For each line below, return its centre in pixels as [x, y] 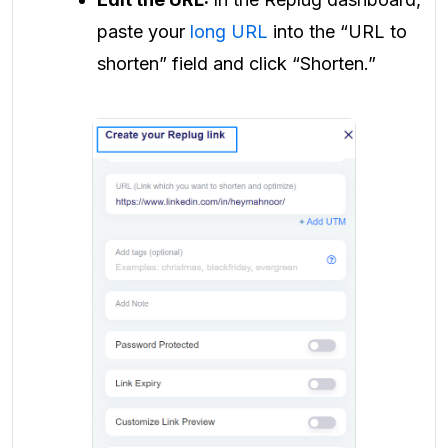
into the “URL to [337, 31]
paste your [143, 31]
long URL [229, 31]
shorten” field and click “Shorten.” [236, 63]
